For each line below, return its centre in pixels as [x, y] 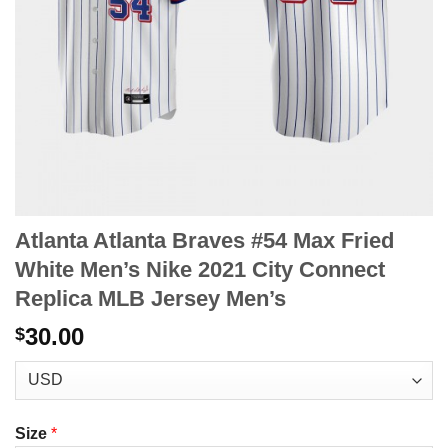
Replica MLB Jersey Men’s [150, 299]
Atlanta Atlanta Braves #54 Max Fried [204, 241]
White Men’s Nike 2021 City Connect [200, 270]
